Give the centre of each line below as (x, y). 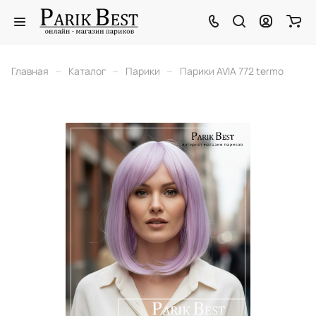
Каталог (87, 71)
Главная (30, 71)
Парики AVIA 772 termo (232, 71)
